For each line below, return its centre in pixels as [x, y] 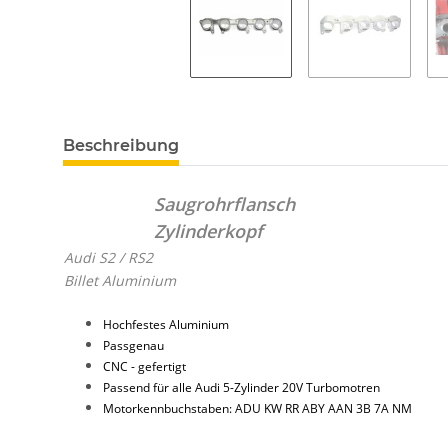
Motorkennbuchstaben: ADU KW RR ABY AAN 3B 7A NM [257, 408]
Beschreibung [121, 145]
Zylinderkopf [208, 230]
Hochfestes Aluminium [166, 324]
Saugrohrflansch [224, 203]
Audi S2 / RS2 [108, 257]
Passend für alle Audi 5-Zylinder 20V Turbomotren [241, 387]
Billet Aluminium [120, 280]
